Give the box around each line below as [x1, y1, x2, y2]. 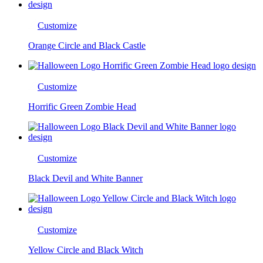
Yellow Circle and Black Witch [28, 244, 143, 255]
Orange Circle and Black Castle [28, 40, 146, 50]
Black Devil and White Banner [28, 173, 143, 183]
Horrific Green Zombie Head [28, 101, 136, 112]
